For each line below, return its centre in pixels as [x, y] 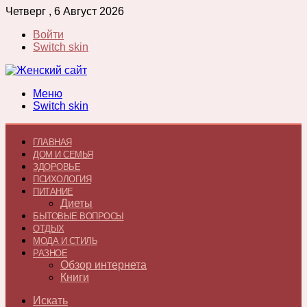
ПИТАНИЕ [53, 192]
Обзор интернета [103, 265]
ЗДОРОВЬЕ [57, 167]
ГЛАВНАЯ [52, 142]
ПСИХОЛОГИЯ [62, 179]
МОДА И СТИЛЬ [65, 241]
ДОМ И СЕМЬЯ [63, 155]
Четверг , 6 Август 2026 [65, 11]
